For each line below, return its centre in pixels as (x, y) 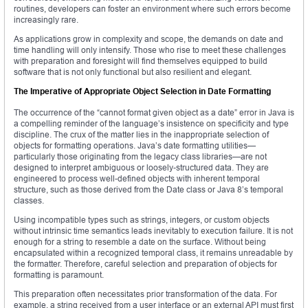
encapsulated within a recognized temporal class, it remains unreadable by (153, 253)
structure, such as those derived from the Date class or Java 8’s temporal (148, 190)
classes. (29, 201)
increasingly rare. (46, 20)
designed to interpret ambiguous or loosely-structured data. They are (141, 168)
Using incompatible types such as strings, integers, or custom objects (142, 220)
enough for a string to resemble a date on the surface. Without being (140, 242)
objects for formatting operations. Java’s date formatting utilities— (135, 146)
